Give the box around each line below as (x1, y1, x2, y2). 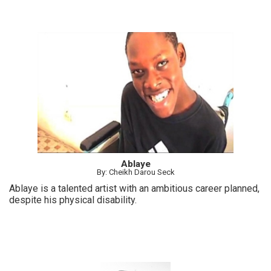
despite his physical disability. (9, 194, 137, 206)
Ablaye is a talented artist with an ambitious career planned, (9, 182, 260, 194)
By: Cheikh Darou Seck (96, 167, 175, 177)
